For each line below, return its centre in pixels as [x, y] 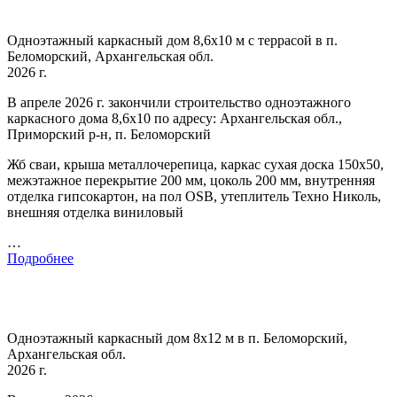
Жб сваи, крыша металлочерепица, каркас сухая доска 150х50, [195, 164]
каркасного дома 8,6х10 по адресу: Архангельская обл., [175, 118]
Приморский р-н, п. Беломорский [109, 134]
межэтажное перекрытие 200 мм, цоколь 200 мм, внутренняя [191, 180]
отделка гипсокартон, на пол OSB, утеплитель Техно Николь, [194, 196]
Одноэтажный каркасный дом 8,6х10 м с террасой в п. [172, 40]
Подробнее [40, 258]
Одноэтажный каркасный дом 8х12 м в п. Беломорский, [177, 338]
